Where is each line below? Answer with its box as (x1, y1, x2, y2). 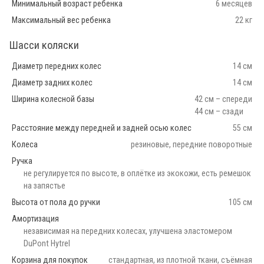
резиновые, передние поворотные (131, 140, 252, 150)
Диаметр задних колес (12, 78, 93, 88)
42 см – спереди (194, 94, 252, 105)
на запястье (24, 181, 65, 192)
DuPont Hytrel (24, 239, 70, 249)
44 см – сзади (194, 107, 243, 117)
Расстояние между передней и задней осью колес (12, 123, 192, 134)
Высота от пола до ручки (12, 197, 100, 208)
